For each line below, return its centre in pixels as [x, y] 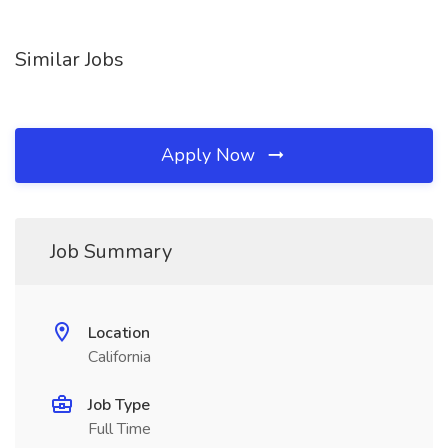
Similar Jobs [69, 59]
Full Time [119, 429]
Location [119, 333]
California [119, 357]
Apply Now [210, 155]
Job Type [119, 405]
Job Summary [111, 251]
